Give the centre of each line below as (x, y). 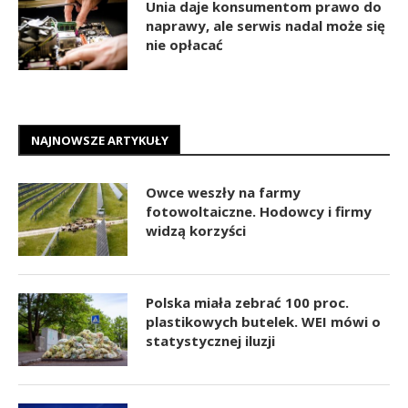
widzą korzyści (196, 230)
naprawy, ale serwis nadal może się (265, 25)
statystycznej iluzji (210, 340)
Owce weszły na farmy (223, 192)
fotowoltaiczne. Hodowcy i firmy (259, 211)
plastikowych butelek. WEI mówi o (263, 321)
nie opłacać (184, 44)
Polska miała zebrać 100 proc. (247, 302)
